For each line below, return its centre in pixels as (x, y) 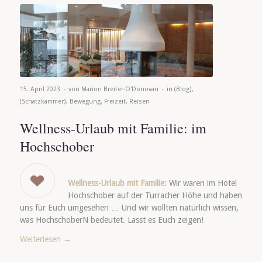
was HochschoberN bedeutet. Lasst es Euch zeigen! (111, 220)
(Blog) (183, 89)
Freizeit (115, 102)
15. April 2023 (40, 89)
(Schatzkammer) (43, 102)
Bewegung (85, 102)
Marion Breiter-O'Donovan (120, 89)
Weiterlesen (40, 239)
